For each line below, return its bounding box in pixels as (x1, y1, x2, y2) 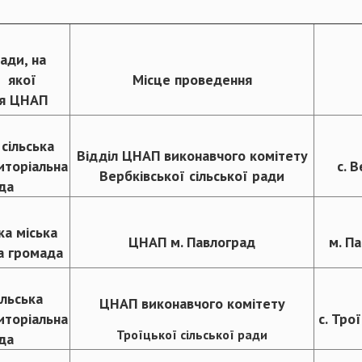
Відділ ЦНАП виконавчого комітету (76, 146, 308, 166)
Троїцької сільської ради (116, 326, 267, 343)
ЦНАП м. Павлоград (128, 233, 255, 252)
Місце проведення (132, 70, 252, 90)
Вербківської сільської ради (99, 166, 284, 186)
